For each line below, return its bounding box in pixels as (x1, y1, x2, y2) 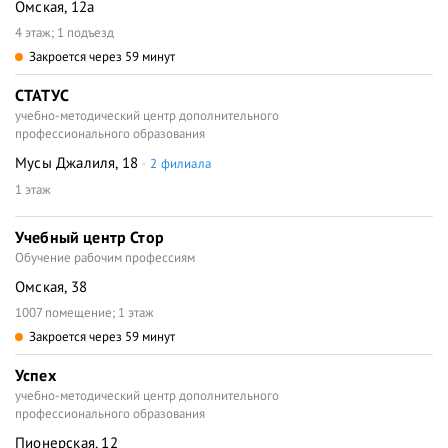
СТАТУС (15, 85, 69, 105)
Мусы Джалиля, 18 (15, 153, 139, 172)
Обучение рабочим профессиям (15, 249, 195, 266)
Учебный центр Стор (15, 227, 164, 247)
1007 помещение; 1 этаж (15, 304, 154, 321)
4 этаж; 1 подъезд (15, 24, 114, 41)
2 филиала (150, 155, 212, 172)
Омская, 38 (15, 277, 87, 296)
